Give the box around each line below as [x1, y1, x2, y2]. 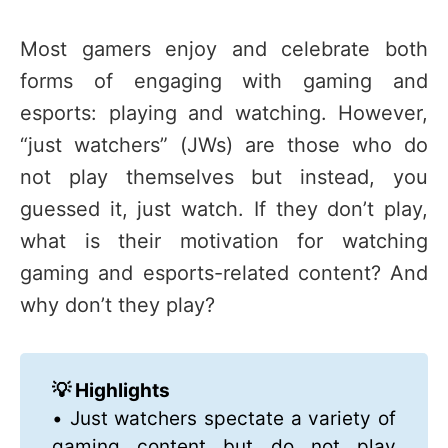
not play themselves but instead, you [20, 164, 428, 189]
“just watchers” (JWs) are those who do [20, 132, 428, 157]
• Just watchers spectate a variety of [52, 406, 396, 430]
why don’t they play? [20, 292, 215, 317]
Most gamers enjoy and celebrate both [20, 36, 428, 61]
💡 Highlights [52, 378, 170, 402]
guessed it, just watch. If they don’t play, [20, 196, 428, 221]
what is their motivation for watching [20, 228, 428, 253]
